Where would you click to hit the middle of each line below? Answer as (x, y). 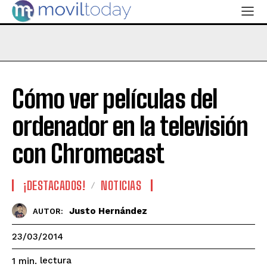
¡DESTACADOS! (54, 186)
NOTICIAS (121, 186)
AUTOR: (48, 211)
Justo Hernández (108, 211)
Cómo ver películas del (115, 99)
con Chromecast (88, 154)
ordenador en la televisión (130, 127)
